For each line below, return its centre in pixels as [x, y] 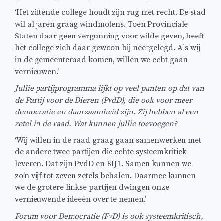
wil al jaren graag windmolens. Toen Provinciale [101, 24]
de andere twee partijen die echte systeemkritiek [101, 152]
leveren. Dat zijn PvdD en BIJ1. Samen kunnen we [103, 164]
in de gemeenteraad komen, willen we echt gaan [101, 60]
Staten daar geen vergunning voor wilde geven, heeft [109, 36]
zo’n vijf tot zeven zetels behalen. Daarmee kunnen [105, 176]
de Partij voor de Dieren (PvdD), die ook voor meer [104, 100]
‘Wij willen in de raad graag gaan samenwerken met [108, 140]
